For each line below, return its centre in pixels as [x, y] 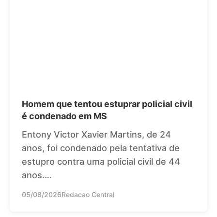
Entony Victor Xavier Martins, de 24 [96, 134]
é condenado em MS [64, 116]
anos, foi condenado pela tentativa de [101, 148]
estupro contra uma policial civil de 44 [101, 161]
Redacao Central [88, 194]
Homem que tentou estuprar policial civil [107, 104]
